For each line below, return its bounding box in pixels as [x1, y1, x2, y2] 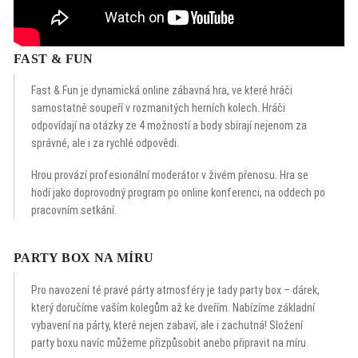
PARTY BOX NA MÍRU [13, 251, 154, 265]
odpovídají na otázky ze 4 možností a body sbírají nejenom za [31, 119, 308, 133]
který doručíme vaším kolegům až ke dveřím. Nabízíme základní [31, 300, 316, 314]
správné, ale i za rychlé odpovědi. [31, 137, 180, 150]
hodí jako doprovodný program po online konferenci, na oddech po [31, 186, 326, 200]
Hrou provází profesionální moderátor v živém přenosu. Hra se [31, 169, 309, 182]
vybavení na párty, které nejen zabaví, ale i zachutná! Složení [31, 318, 304, 332]
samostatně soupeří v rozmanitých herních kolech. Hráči [31, 101, 286, 115]
